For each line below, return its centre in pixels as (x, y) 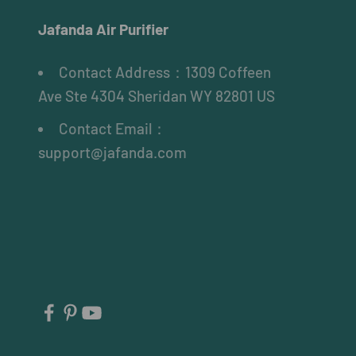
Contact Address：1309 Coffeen (165, 72)
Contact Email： (113, 129)
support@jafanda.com (112, 153)
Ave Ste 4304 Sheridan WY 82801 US (157, 95)
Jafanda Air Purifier (103, 29)
